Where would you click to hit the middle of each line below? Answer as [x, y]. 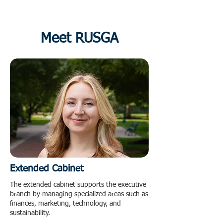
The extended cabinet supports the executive [78, 185]
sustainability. [30, 213]
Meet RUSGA [79, 39]
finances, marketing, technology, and [65, 204]
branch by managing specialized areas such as [79, 194]
